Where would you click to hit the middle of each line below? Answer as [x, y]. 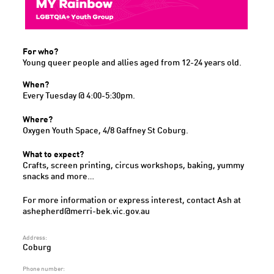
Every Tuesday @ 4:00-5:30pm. [79, 96]
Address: [35, 238]
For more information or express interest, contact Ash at [132, 201]
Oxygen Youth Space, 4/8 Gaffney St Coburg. [106, 131]
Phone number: [44, 269]
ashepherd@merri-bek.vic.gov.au [87, 212]
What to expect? [54, 155]
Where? [38, 120]
